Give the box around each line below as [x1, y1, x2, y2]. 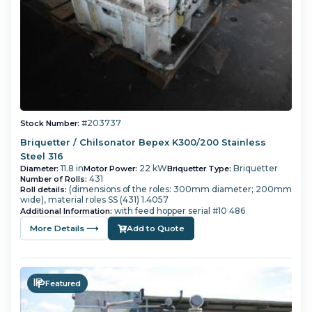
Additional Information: [19, 205, 112, 216]
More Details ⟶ [29, 223, 98, 233]
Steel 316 [19, 150, 63, 162]
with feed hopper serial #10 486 [114, 205, 245, 216]
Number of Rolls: [19, 173, 87, 184]
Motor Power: [83, 163, 137, 173]
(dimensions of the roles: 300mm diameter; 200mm [68, 183, 292, 194]
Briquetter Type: [166, 163, 231, 173]
